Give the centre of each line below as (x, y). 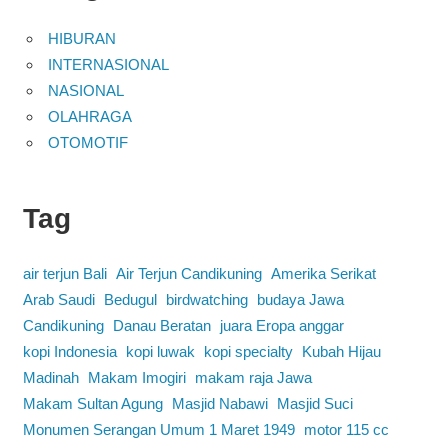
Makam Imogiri (136, 377)
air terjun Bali (64, 273)
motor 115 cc (346, 429)
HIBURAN (82, 38)
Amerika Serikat (323, 273)
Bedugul (130, 299)
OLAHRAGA (90, 116)
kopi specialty (248, 351)
